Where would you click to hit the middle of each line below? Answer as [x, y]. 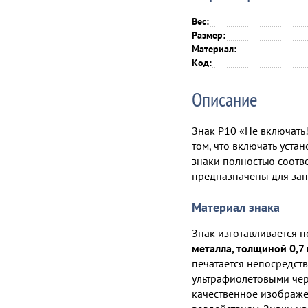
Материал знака [236, 207]
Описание [225, 99]
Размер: [209, 35]
